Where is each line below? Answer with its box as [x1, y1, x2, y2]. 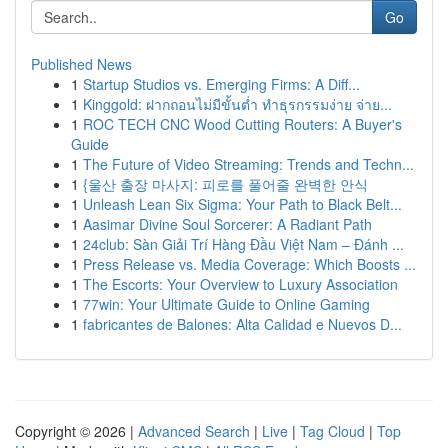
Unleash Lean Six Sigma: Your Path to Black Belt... [83, 194, 402, 214]
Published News [31, 54, 132, 74]
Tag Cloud [300, 421, 365, 441]
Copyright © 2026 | [15, 421, 138, 441]
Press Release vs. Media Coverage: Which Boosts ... [83, 254, 416, 274]
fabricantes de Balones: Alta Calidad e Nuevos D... [83, 314, 402, 334]
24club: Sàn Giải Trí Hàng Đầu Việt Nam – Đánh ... [83, 234, 404, 254]
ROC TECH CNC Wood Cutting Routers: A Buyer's [83, 114, 402, 134]
